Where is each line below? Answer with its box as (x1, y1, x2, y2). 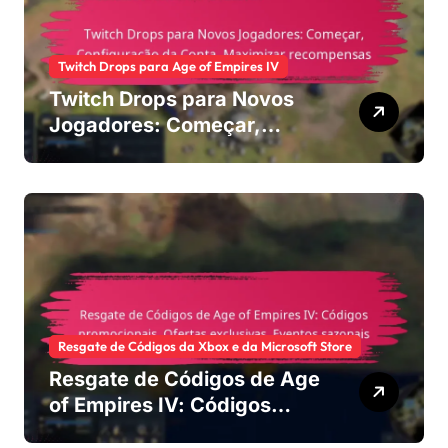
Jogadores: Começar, (49, 112, 261, 137)
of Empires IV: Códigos (49, 392, 271, 417)
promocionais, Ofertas (49, 418, 266, 443)
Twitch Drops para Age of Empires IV (58, 57, 279, 74)
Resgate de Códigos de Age (49, 366, 320, 391)
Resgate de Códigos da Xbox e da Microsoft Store (58, 337, 352, 354)
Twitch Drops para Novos (49, 86, 294, 111)
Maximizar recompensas (49, 164, 289, 189)
